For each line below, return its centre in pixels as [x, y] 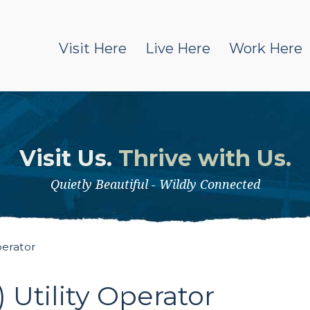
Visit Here [93, 48]
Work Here [266, 48]
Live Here [178, 48]
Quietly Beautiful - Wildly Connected [155, 184]
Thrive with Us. [204, 158]
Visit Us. [69, 158]
